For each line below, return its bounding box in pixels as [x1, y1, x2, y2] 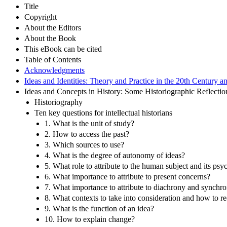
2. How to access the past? [45, 129, 129, 138]
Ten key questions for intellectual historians [34, 108, 172, 117]
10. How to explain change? [45, 214, 135, 223]
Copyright [24, 12, 57, 21]
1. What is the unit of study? [45, 119, 134, 128]
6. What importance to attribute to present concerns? [45, 172, 210, 181]
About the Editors [24, 23, 81, 32]
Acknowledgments [24, 65, 85, 74]
